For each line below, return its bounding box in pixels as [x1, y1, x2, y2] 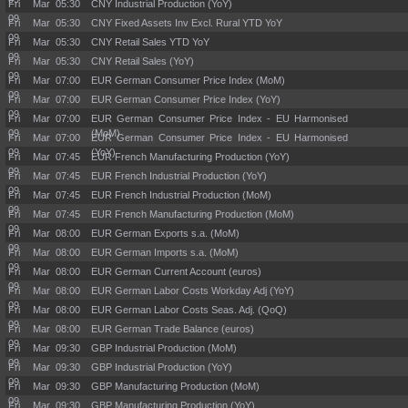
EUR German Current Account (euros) [91, 266, 261, 277]
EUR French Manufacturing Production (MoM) [91, 209, 294, 219]
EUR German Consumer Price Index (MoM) [91, 75, 285, 86]
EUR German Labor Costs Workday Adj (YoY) [91, 285, 294, 296]
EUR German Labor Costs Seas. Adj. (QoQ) [91, 304, 287, 315]
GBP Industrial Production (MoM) [91, 342, 237, 353]
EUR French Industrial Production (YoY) [91, 170, 267, 181]
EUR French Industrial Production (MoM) [91, 189, 271, 200]
